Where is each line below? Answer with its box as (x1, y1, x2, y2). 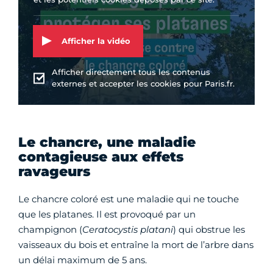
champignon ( (18, 224, 82, 236)
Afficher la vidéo (62, 35, 130, 46)
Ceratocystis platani (82, 224, 173, 236)
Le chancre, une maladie (18, 134, 196, 151)
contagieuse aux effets (18, 149, 183, 166)
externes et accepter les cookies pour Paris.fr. (52, 79, 235, 89)
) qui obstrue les (173, 224, 245, 236)
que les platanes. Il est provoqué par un (18, 208, 196, 221)
